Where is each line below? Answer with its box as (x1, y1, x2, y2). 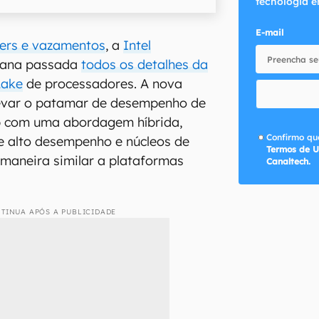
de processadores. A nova (23, 75, 183, 92)
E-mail (255, 27, 283, 38)
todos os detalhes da (81, 56, 209, 73)
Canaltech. (266, 155, 311, 167)
